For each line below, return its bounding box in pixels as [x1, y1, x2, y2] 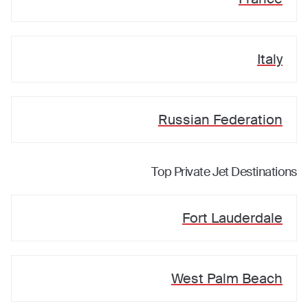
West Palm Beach [170, 269, 283, 287]
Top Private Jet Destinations [151, 164, 297, 180]
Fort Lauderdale [181, 209, 283, 227]
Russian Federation [157, 111, 283, 129]
